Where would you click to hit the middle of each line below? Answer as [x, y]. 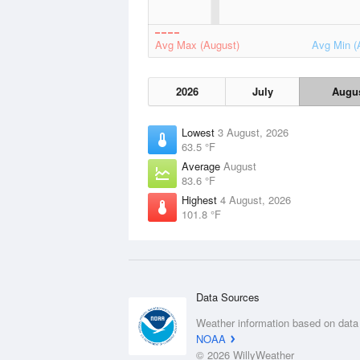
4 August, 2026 [256, 200]
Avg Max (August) [197, 45]
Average [202, 166]
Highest [201, 200]
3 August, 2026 [253, 132]
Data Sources [228, 297]
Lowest [200, 132]
